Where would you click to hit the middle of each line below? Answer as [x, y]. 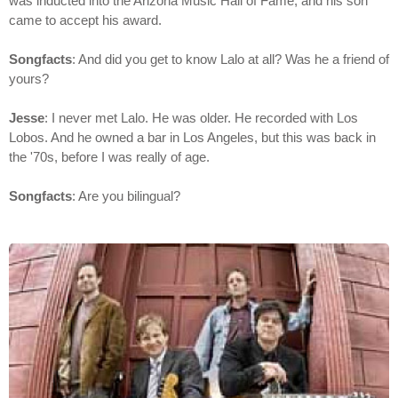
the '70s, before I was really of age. [109, 157]
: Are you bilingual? [126, 196]
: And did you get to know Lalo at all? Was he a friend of [231, 60]
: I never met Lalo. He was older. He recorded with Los [201, 118]
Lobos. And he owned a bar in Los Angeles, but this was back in [192, 138]
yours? [29, 79]
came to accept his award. [85, 20]
